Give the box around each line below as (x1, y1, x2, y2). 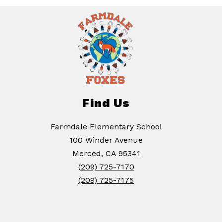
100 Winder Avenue (69, 135, 143, 145)
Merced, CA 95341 (72, 149, 140, 159)
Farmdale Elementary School (50, 122, 162, 132)
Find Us (82, 96, 130, 111)
